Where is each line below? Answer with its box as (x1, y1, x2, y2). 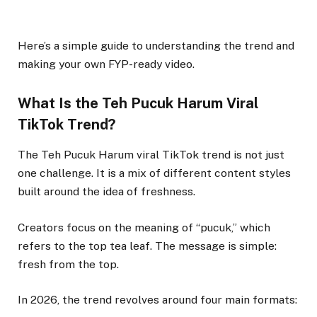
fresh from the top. (18, 257, 119, 271)
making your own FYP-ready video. (18, 57, 195, 71)
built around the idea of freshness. (18, 185, 195, 199)
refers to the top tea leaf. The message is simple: (18, 238, 277, 253)
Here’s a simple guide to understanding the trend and (18, 39, 294, 53)
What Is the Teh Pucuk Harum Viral (18, 95, 258, 113)
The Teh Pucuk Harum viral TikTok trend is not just (18, 148, 284, 162)
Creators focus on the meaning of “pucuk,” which (18, 220, 270, 234)
